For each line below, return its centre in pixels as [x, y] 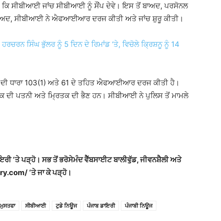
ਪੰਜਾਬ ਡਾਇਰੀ [101, 205]
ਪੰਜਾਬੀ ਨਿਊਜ [139, 205]
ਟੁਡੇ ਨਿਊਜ [66, 205]
